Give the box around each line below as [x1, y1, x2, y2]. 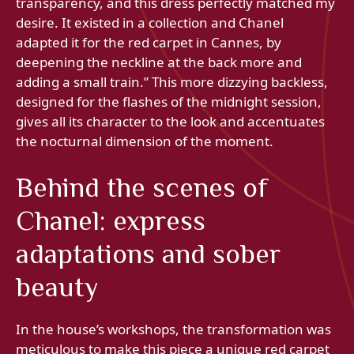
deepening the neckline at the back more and [16, 52, 302, 71]
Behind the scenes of [16, 171, 268, 204]
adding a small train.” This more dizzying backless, [16, 72, 328, 91]
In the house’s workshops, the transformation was [16, 320, 331, 339]
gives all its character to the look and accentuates [16, 111, 325, 130]
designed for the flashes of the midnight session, [16, 92, 322, 111]
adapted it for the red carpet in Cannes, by [16, 32, 281, 51]
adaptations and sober [16, 238, 281, 270]
